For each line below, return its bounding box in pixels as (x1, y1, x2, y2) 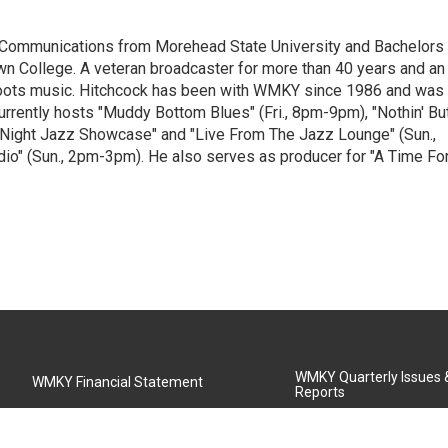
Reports (295, 384, 346, 400)
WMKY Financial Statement (32, 374, 203, 390)
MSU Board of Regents (295, 424, 440, 440)
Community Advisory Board (32, 419, 205, 435)
